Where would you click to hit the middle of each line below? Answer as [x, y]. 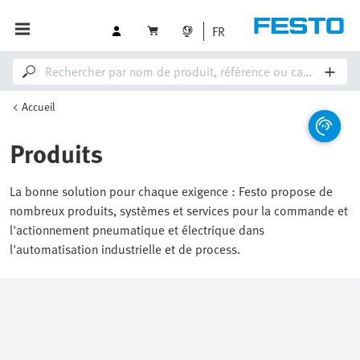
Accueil [38, 106]
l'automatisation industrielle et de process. [125, 249]
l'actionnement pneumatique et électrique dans [137, 230]
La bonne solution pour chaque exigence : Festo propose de [171, 191]
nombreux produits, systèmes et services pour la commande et [179, 211]
